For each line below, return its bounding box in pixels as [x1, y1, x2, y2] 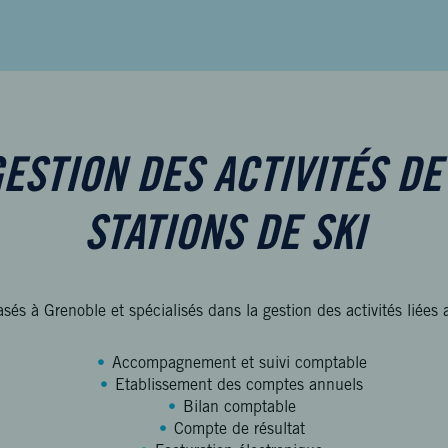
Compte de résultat [173, 422, 305, 438]
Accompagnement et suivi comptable [111, 356, 367, 372]
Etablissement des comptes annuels [115, 378, 363, 394]
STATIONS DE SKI [83, 214, 365, 262]
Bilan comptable [182, 400, 296, 416]
